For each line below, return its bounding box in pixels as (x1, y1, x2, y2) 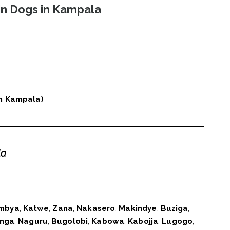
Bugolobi (51, 217, 88, 226)
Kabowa (91, 217, 125, 226)
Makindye (119, 204, 157, 214)
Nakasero (76, 204, 116, 214)
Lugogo (162, 217, 193, 226)
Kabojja (128, 217, 159, 226)
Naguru (18, 217, 48, 226)
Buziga (160, 204, 188, 214)
